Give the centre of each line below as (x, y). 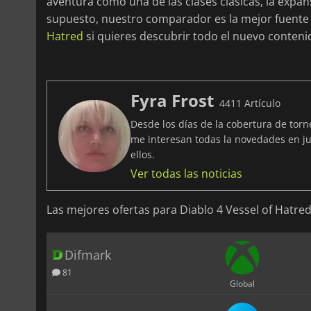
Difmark (88, 255)
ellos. (143, 155)
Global (242, 283)
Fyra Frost (172, 101)
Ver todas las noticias (186, 174)
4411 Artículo (250, 103)
